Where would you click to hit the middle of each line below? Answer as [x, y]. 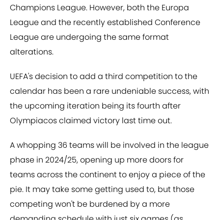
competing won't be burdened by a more [90, 204]
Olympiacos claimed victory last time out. [91, 121]
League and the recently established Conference [105, 23]
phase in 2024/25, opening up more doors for [97, 160]
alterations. [32, 52]
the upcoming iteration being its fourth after [95, 106]
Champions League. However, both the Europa [99, 8]
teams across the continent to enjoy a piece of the [108, 175]
